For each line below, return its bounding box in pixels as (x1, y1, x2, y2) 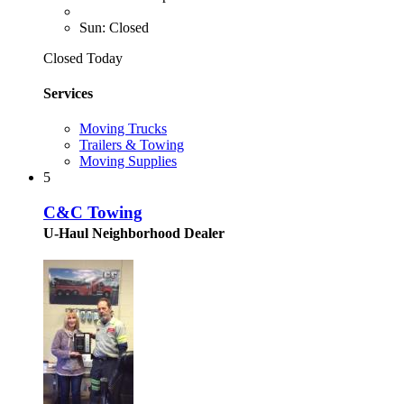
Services (43, 85, 93, 101)
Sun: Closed (79, 19, 149, 35)
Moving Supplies (79, 153, 177, 170)
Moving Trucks (79, 121, 167, 137)
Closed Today (43, 50, 123, 66)
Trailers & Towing (79, 137, 184, 153)
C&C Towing (43, 202, 142, 222)
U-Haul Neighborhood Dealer (43, 225, 225, 241)
